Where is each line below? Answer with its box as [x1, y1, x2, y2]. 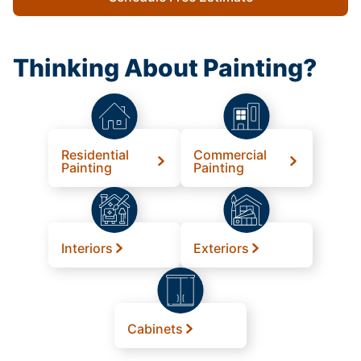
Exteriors [193, 239, 249, 256]
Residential [61, 146, 129, 163]
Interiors [61, 239, 113, 256]
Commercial [193, 146, 267, 163]
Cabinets [127, 320, 183, 337]
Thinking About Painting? [13, 52, 317, 82]
